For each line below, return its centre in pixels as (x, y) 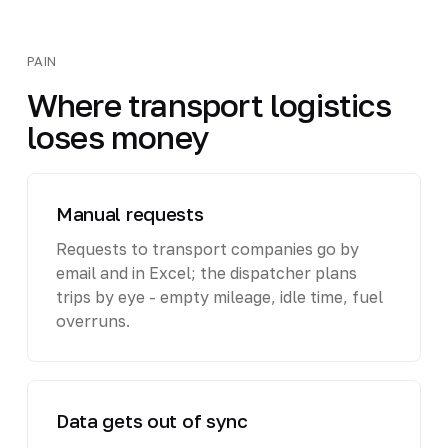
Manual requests (129, 213)
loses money (118, 136)
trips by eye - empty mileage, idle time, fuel (219, 296)
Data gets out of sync (151, 420)
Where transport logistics (208, 104)
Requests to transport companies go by (207, 248)
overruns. (92, 320)
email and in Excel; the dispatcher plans (206, 272)
